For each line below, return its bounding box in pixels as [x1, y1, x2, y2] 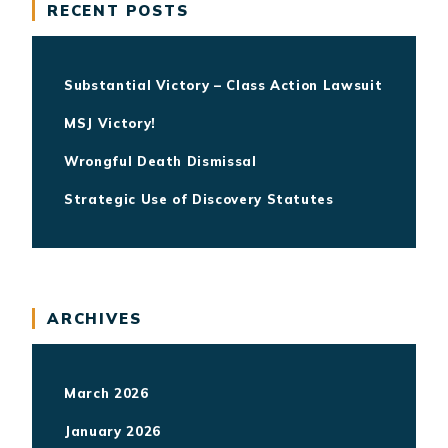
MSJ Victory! [64, 114, 156, 131]
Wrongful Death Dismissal [64, 152, 257, 169]
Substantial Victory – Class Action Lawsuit [64, 76, 383, 93]
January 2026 [64, 422, 161, 439]
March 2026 [64, 384, 149, 401]
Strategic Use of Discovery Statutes [64, 190, 334, 207]
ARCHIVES [47, 308, 142, 328]
